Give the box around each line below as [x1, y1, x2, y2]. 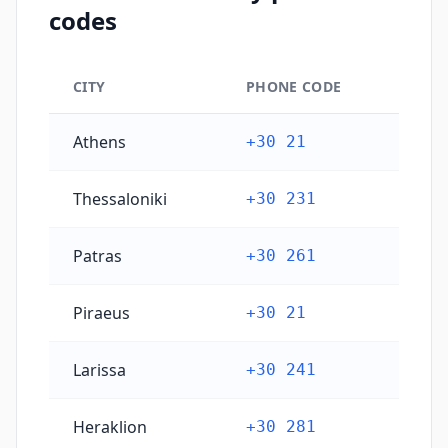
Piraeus [73, 302, 130, 324]
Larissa [73, 359, 126, 381]
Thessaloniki [73, 188, 167, 210]
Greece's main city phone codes [48, 114, 288, 136]
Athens [73, 131, 126, 153]
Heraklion [73, 416, 147, 438]
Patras [73, 245, 122, 267]
